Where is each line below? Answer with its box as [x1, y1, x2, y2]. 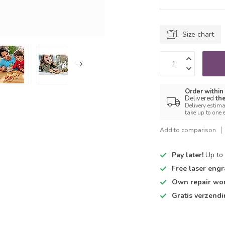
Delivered [185, 94, 216, 103]
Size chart [182, 30, 214, 39]
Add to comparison [160, 126, 216, 134]
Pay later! [172, 150, 204, 160]
